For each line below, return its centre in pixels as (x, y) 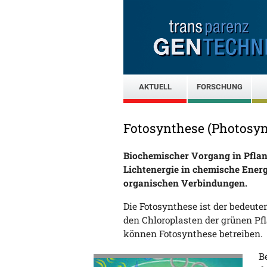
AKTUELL (155, 87)
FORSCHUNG (219, 87)
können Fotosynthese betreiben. (193, 233)
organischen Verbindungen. (185, 183)
